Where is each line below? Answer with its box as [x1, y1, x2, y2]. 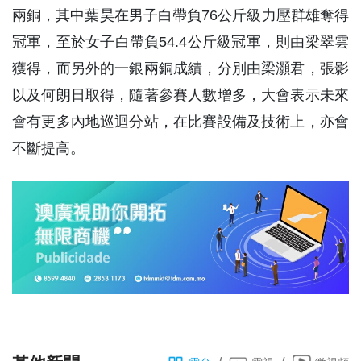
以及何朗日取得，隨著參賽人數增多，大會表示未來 [12, 87, 349, 104]
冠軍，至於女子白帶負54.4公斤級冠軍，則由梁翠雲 [12, 34, 349, 51]
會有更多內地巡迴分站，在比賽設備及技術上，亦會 [12, 114, 349, 131]
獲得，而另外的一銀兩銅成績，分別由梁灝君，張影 [12, 60, 349, 77]
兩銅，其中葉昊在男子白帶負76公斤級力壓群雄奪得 [12, 7, 349, 24]
